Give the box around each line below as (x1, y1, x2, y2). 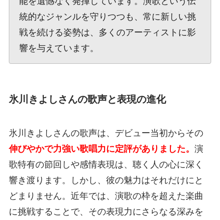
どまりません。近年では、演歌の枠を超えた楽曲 (8, 191, 203, 201)
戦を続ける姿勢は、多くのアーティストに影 (19, 27, 196, 37)
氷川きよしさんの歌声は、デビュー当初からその (8, 128, 203, 138)
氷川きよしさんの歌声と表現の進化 (8, 93, 166, 105)
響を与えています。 (19, 43, 99, 53)
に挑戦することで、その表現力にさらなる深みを (8, 207, 203, 217)
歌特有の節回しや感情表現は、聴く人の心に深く (8, 160, 203, 170)
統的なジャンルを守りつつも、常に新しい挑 (19, 11, 196, 22)
